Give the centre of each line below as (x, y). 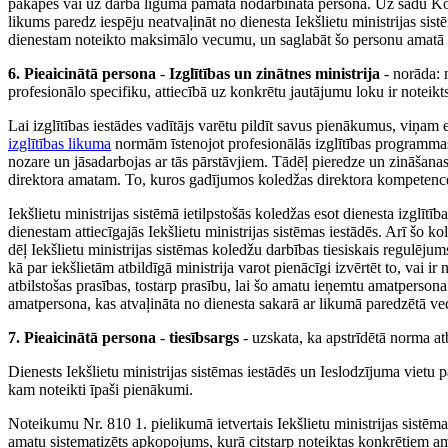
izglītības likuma (59, 144)
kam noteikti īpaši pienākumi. (100, 390)
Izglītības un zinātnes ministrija (274, 74)
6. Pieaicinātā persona (82, 74)
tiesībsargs (204, 338)
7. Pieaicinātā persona (82, 338)
